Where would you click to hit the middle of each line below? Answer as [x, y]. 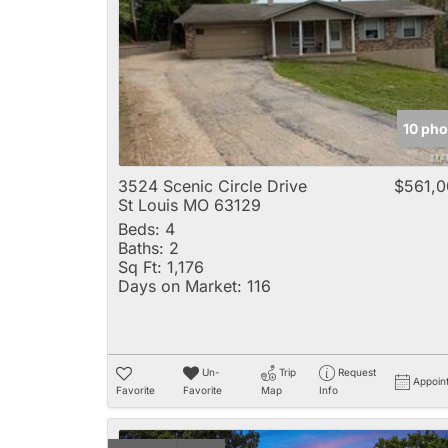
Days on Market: [180, 286]
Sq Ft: [140, 267]
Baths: [141, 248]
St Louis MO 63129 [189, 205]
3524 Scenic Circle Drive [212, 186]
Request [356, 372]
